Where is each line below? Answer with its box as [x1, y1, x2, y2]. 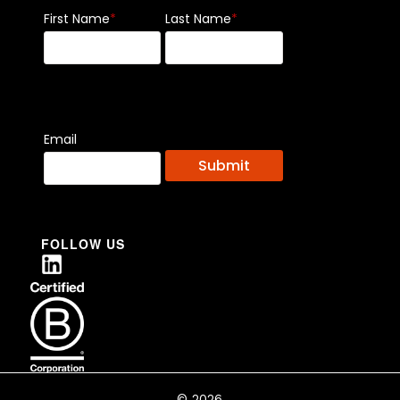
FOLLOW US [40, 235, 125, 254]
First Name [43, 10, 110, 29]
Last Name [165, 10, 232, 29]
